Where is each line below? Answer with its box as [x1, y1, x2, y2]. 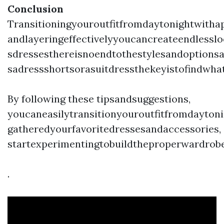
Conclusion [7, 2, 63, 15]
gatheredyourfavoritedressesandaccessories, [7, 122, 221, 135]
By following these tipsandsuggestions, [7, 92, 190, 105]
